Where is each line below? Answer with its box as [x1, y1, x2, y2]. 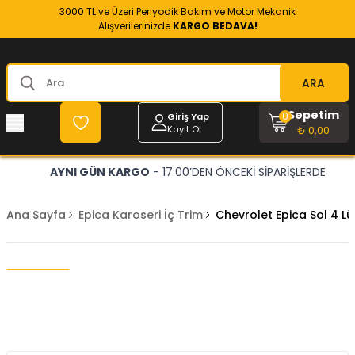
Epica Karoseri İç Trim [78, 207, 203, 223]
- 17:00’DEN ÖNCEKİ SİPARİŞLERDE [149, 164, 326, 180]
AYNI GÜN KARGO [49, 164, 150, 180]
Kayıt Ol [166, 122, 201, 136]
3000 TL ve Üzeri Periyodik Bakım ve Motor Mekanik [59, 5, 296, 18]
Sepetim [287, 107, 339, 123]
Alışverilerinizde [97, 19, 173, 32]
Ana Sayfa [6, 207, 66, 223]
